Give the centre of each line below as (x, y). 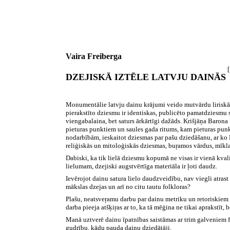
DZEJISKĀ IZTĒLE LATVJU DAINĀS (146, 77)
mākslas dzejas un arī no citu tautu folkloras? (128, 186)
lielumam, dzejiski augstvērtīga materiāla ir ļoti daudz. (142, 166)
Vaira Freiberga (94, 56)
